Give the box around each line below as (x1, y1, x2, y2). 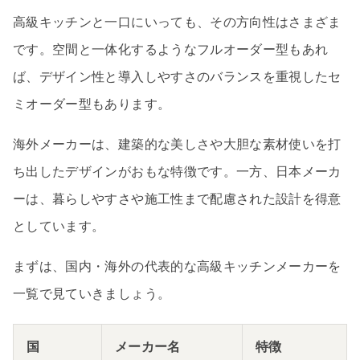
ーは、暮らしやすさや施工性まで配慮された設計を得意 (13, 191, 342, 207)
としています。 (13, 219, 105, 235)
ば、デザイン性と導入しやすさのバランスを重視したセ (13, 69, 342, 85)
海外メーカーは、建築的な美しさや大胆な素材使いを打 (13, 137, 342, 153)
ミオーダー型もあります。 (13, 96, 171, 112)
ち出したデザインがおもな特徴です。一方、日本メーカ (13, 164, 342, 180)
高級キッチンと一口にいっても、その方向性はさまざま (13, 14, 342, 31)
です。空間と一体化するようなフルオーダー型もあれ (13, 42, 329, 58)
